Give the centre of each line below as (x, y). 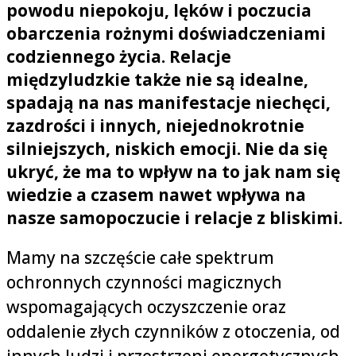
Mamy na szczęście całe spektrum (140, 258)
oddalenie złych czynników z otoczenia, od (173, 332)
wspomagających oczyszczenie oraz (146, 307)
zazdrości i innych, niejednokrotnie (155, 126)
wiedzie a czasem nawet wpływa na (156, 195)
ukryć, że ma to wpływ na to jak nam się (173, 172)
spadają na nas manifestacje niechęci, (168, 103)
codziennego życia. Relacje (119, 57)
